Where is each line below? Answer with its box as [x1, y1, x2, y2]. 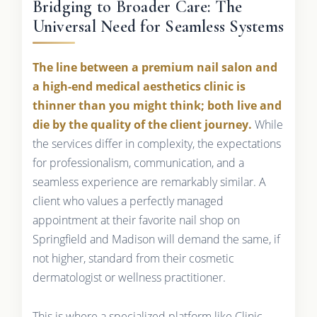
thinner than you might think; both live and [32, 98, 282, 114]
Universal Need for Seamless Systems [32, 16, 284, 38]
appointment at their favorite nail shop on [32, 212, 240, 229]
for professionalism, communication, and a [32, 155, 244, 171]
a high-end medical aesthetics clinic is [32, 79, 246, 95]
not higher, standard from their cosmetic [32, 250, 234, 267]
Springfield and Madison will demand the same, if [32, 231, 280, 248]
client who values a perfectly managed [32, 193, 224, 209]
